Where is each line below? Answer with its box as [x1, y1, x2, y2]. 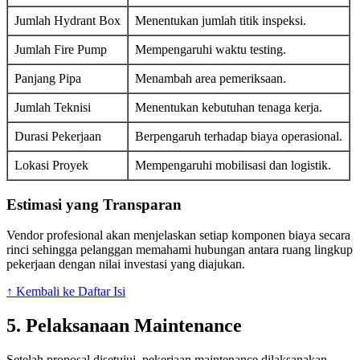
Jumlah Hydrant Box [14, 13, 121, 27]
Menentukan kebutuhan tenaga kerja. [135, 100, 322, 114]
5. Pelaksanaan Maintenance [6, 315, 242, 337]
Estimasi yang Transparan [6, 195, 182, 213]
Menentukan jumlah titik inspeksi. [135, 13, 306, 27]
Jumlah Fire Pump [14, 42, 107, 56]
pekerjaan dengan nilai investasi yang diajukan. [6, 257, 245, 272]
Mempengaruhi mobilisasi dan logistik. [135, 157, 331, 172]
